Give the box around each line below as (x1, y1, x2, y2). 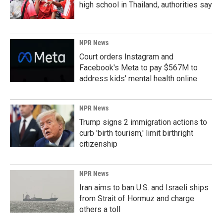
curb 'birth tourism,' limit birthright (79, 128, 193, 138)
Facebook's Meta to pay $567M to (79, 63, 198, 72)
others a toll (79, 205, 120, 214)
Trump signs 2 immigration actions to (79, 117, 207, 127)
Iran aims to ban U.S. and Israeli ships (79, 183, 209, 192)
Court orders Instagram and (79, 52, 173, 61)
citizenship (79, 139, 117, 149)
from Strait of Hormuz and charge (79, 194, 194, 203)
